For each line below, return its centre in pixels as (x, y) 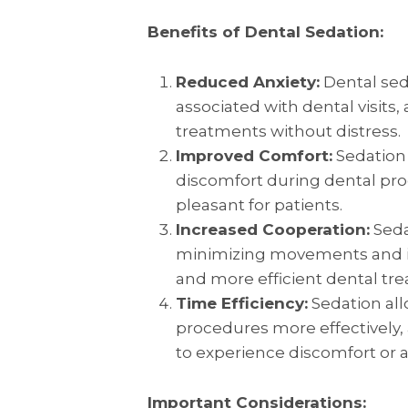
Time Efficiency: (241, 303)
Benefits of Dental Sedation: (265, 31)
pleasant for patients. (259, 204)
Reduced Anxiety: (247, 82)
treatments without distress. (288, 131)
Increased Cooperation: (272, 229)
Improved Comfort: (254, 155)
